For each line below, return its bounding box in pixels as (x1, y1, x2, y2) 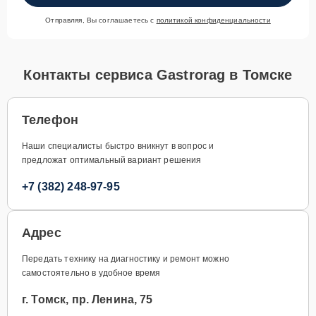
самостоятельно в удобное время (22, 267, 161, 278)
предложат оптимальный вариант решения (22, 154, 202, 165)
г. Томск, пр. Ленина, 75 (22, 293, 153, 305)
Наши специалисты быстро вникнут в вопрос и (22, 140, 214, 151)
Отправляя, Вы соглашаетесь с (45, 16, 157, 24)
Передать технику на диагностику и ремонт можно (22, 253, 229, 264)
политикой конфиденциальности (156, 16, 271, 24)
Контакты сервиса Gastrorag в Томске (23, 66, 293, 83)
